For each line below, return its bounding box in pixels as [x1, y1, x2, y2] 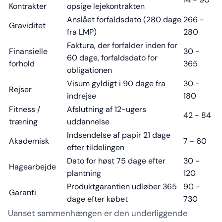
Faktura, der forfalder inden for [67, 40, 177, 51]
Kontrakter [9, 1, 47, 12]
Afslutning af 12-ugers [67, 104, 146, 115]
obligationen [67, 65, 112, 76]
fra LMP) [67, 27, 97, 38]
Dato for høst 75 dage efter [67, 156, 166, 166]
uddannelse [67, 116, 110, 127]
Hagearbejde [9, 162, 56, 172]
